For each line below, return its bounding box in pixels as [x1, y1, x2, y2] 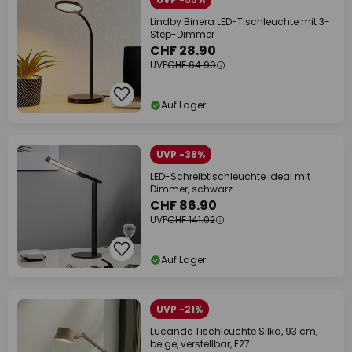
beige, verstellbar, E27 [150, 337, 250, 350]
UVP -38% [156, 148, 205, 161]
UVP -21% [156, 302, 203, 316]
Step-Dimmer [150, 27, 214, 41]
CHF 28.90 [150, 42, 216, 60]
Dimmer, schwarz [150, 182, 233, 196]
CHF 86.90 [150, 196, 217, 214]
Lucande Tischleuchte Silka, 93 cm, [150, 324, 317, 338]
